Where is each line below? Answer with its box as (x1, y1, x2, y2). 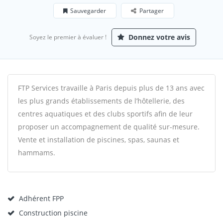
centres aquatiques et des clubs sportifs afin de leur (18, 109, 193, 118)
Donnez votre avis (126, 32, 190, 42)
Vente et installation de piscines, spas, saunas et (18, 135, 179, 144)
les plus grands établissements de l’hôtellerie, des (18, 96, 185, 106)
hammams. (18, 148, 55, 157)
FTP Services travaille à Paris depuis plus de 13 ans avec (18, 83, 205, 93)
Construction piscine (19, 208, 88, 218)
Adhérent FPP (19, 194, 64, 203)
